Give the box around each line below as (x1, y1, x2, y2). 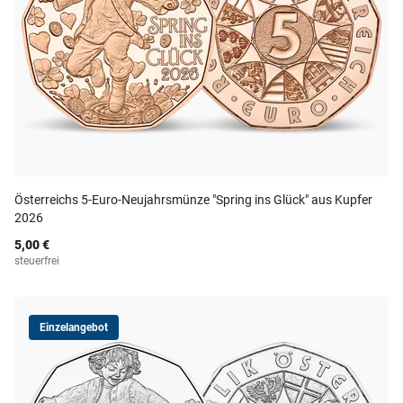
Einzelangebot (40, 321, 108, 334)
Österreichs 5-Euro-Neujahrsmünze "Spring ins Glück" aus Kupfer (14, 193, 372, 207)
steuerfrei (14, 255, 59, 267)
